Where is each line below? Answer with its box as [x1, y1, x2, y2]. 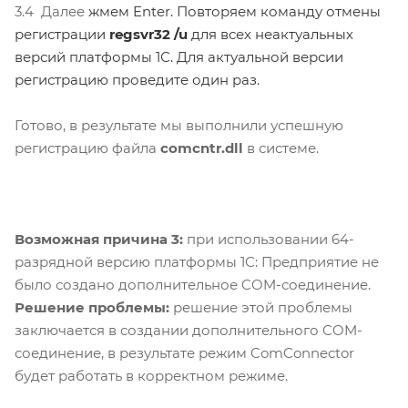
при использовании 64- [187, 230, 354, 249]
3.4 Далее [15, 3, 88, 21]
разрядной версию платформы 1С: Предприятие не [15, 253, 379, 271]
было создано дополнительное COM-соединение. [15, 276, 371, 294]
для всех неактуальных [191, 25, 353, 44]
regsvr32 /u [109, 25, 188, 44]
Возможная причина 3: [15, 230, 187, 249]
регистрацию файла [15, 139, 160, 158]
